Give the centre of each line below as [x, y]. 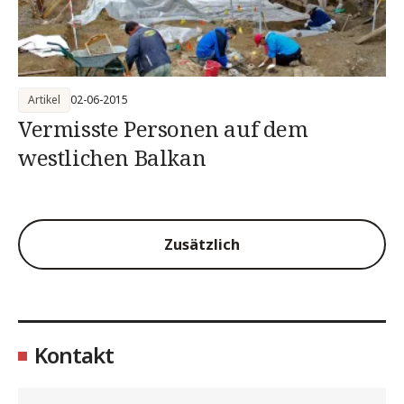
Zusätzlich [202, 244]
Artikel [44, 100]
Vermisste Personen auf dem [163, 129]
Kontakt [74, 355]
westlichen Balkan [112, 157]
